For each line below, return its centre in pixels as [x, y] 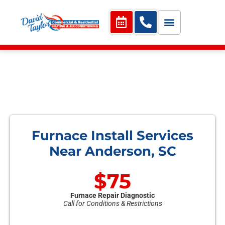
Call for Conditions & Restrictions [113, 203]
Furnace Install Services [113, 135]
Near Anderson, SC [113, 151]
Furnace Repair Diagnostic [113, 195]
